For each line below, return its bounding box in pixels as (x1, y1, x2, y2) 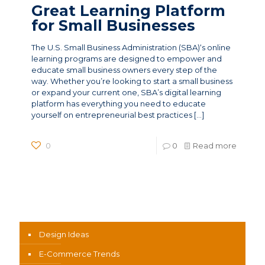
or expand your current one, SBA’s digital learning (31, 88, 221, 98)
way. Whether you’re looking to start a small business (31, 76, 232, 86)
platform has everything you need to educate (31, 99, 206, 109)
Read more (193, 141, 237, 151)
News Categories (20, 200, 109, 214)
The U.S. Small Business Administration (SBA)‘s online (31, 43, 231, 53)
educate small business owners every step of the (31, 65, 217, 75)
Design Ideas (39, 230, 89, 240)
